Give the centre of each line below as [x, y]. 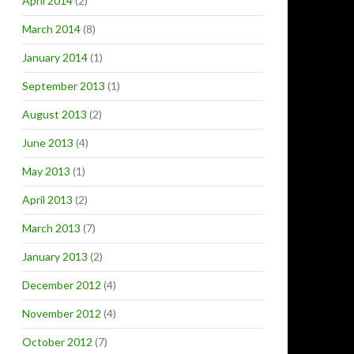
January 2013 [55, 256]
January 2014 [55, 57]
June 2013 [48, 143]
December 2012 [62, 285]
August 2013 [55, 114]
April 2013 [47, 200]
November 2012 [62, 313]
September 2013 [64, 86]
